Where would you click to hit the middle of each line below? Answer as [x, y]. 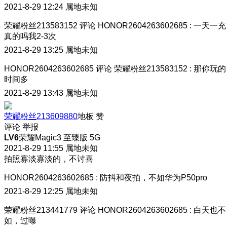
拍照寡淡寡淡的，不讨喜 [49, 159]
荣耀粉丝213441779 [41, 210]
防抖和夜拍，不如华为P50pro [154, 177]
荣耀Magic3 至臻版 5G [60, 137]
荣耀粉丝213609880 [41, 116]
